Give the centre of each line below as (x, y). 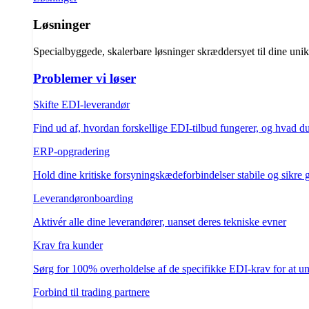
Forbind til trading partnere (91, 292)
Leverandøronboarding (83, 199)
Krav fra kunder (68, 246)
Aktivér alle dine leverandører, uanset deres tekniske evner (160, 222)
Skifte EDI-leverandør (81, 105)
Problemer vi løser (84, 78)
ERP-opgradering (71, 152)
